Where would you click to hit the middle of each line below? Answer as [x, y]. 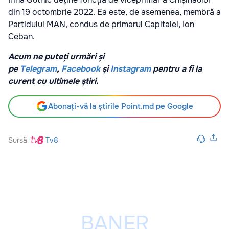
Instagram [131, 68]
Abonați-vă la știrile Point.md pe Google [121, 106]
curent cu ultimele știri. [53, 81]
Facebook [81, 68]
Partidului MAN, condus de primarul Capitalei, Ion [101, 24]
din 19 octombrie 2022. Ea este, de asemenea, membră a [114, 12]
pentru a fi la [176, 68]
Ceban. [21, 36]
